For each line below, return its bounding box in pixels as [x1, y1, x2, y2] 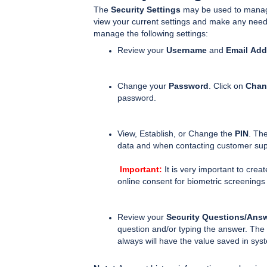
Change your [117, 80, 166, 91]
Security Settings [111, 4, 181, 14]
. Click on [209, 80, 246, 91]
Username [166, 45, 207, 55]
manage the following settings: [94, 28, 208, 38]
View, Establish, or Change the [117, 128, 235, 138]
